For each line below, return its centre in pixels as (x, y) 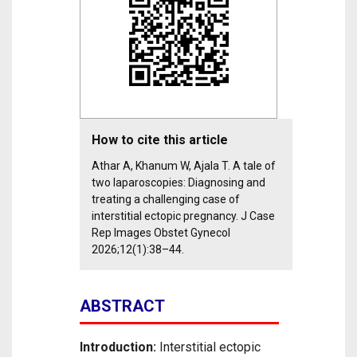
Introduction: (118, 347)
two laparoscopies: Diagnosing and (178, 182)
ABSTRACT (122, 306)
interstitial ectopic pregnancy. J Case (183, 216)
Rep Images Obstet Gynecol (161, 233)
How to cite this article (160, 140)
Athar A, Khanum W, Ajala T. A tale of (184, 166)
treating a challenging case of (166, 199)
